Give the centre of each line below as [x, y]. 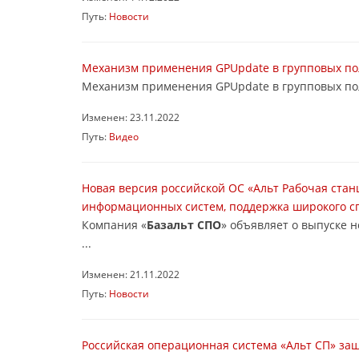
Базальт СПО [184, 225]
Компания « [114, 225]
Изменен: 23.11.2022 [131, 117]
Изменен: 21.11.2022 [131, 274]
